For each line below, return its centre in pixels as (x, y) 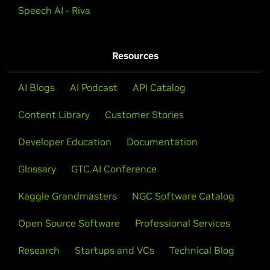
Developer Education (65, 141)
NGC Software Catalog (183, 196)
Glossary (37, 168)
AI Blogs (36, 87)
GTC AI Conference (114, 168)
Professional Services (183, 223)
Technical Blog (202, 250)
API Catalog (159, 87)
